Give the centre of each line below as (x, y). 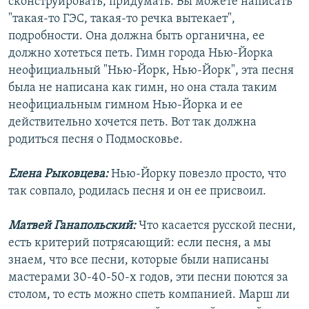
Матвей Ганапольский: (73, 226)
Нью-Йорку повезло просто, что (197, 175)
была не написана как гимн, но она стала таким (143, 88)
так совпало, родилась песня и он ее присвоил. (137, 192)
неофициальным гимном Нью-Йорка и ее (126, 106)
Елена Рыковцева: (58, 175)
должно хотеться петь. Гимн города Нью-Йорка (141, 54)
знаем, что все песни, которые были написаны (139, 261)
